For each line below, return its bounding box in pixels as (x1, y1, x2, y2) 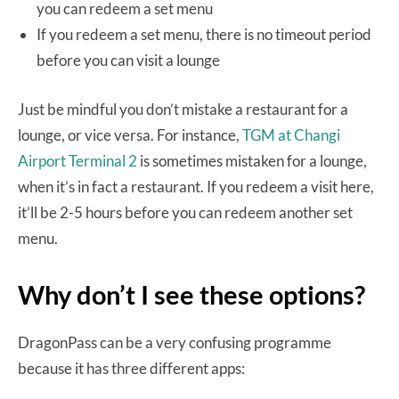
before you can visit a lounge (37, 51, 220, 70)
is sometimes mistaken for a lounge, (137, 151, 367, 171)
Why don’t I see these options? (18, 279, 365, 311)
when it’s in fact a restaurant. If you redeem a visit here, (18, 177, 374, 197)
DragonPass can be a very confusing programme (18, 333, 331, 353)
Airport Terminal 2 (18, 151, 137, 171)
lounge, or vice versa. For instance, (18, 126, 242, 145)
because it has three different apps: (18, 359, 245, 379)
